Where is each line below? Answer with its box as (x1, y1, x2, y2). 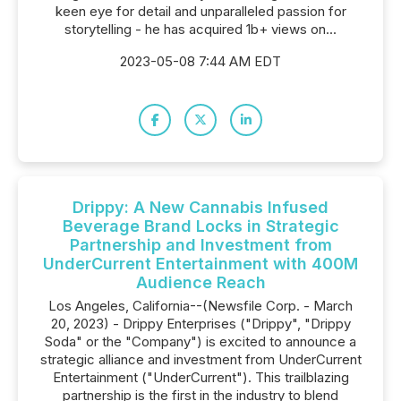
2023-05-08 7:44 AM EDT (120, 53, 281, 70)
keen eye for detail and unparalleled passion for (55, 3, 346, 20)
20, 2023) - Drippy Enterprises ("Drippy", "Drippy (50, 315, 351, 332)
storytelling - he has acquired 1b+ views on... (64, 21, 337, 38)
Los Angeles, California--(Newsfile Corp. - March (48, 297, 353, 314)
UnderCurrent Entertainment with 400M (43, 254, 358, 273)
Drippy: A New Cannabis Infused (73, 198, 328, 217)
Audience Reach (135, 273, 266, 292)
